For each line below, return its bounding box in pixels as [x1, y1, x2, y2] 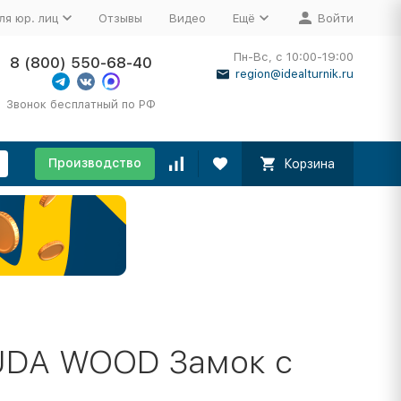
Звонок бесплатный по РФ [6, 98, 157, 111]
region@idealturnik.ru [235, 67, 354, 81]
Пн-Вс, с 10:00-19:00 [233, 50, 354, 64]
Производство [47, 156, 141, 170]
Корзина [283, 157, 335, 171]
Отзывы [98, 11, 142, 25]
